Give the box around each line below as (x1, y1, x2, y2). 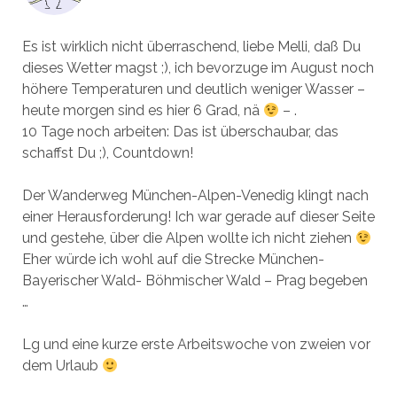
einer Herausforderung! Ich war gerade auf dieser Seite (21, 207, 375, 225)
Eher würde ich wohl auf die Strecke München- (21, 250, 324, 268)
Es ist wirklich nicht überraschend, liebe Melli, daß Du (21, 37, 361, 55)
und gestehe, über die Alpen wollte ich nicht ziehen (21, 229, 355, 246)
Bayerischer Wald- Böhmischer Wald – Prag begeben (21, 271, 368, 289)
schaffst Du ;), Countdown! (21, 144, 193, 161)
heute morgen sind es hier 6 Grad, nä (21, 101, 263, 119)
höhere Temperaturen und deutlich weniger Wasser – (21, 80, 365, 97)
